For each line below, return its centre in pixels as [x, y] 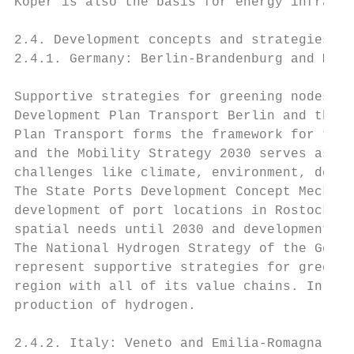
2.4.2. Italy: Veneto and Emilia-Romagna [168, 344]
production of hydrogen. [105, 306]
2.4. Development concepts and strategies [172, 40]
